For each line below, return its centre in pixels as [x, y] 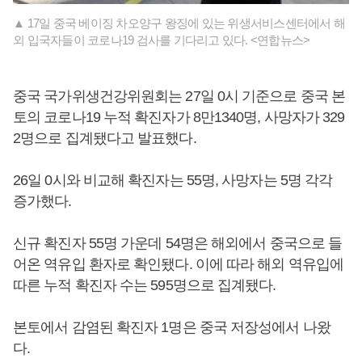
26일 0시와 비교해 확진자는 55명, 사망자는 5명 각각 [173, 181]
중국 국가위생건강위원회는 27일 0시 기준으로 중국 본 [179, 97]
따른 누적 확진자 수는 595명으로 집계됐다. [146, 286]
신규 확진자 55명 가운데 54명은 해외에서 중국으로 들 [178, 244]
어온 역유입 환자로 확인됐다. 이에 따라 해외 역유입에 [179, 265]
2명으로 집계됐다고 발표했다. [106, 139]
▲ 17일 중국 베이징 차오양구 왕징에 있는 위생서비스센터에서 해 [179, 23]
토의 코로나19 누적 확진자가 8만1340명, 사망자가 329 [179, 118]
